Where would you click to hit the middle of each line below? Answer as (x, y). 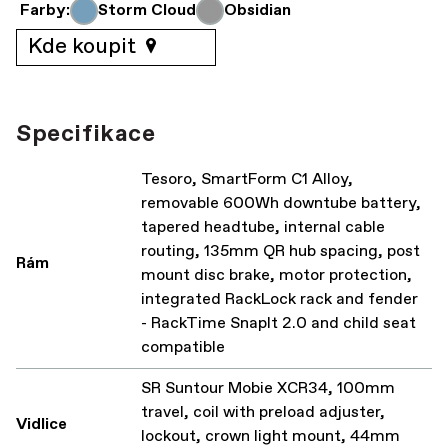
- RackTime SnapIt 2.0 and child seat (278, 323)
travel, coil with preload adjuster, (263, 412)
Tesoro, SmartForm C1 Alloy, (247, 179)
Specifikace (86, 133)
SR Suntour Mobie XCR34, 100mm (268, 388)
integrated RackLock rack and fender (279, 299)
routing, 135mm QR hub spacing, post (280, 251)
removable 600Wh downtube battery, (281, 203)
